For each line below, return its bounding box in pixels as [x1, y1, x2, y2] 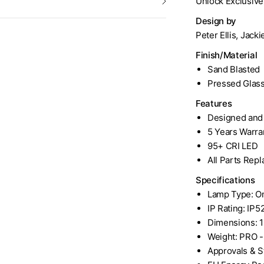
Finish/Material [196, 49, 258, 61]
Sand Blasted [207, 64, 260, 75]
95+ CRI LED [207, 140, 258, 151]
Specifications [196, 174, 255, 186]
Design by [196, 15, 237, 27]
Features [196, 98, 232, 109]
